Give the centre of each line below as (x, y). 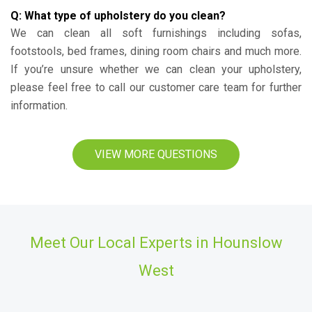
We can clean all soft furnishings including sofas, (156, 33)
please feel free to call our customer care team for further (156, 87)
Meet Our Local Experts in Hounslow (156, 243)
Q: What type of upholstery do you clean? (118, 16)
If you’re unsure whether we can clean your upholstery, (156, 69)
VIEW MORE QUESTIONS (156, 154)
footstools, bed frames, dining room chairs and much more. (156, 51)
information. (39, 106)
